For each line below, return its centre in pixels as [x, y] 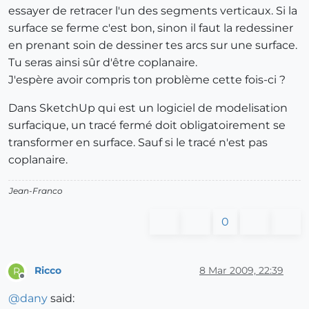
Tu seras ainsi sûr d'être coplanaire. [103, 62]
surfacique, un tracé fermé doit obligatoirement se [147, 125]
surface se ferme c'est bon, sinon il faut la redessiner [151, 28]
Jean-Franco [36, 190]
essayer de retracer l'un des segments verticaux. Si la [153, 10]
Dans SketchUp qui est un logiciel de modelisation [148, 108]
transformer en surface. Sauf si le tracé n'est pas [138, 142]
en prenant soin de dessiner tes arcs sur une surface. [153, 45]
